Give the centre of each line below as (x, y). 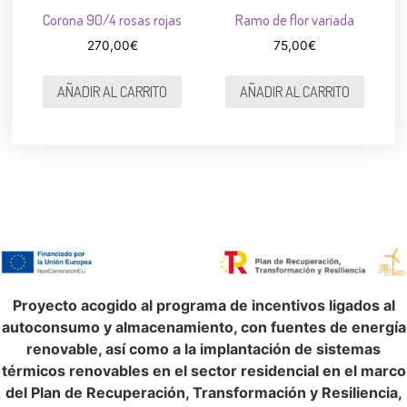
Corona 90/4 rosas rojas (113, 20)
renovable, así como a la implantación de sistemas (203, 348)
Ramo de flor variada (294, 20)
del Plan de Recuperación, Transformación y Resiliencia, (203, 392)
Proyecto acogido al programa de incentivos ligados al (203, 305)
